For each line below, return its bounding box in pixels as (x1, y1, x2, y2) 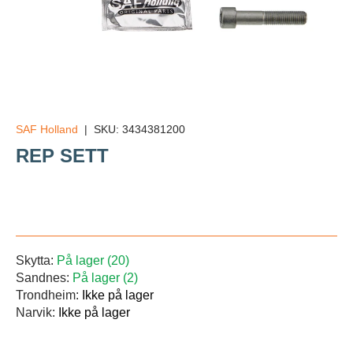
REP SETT (16, 145, 109, 166)
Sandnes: (16, 271, 72, 284)
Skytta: (16, 254, 57, 267)
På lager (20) (57, 254, 129, 267)
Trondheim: (16, 288, 82, 302)
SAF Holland (16, 123, 78, 136)
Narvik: (16, 306, 58, 319)
